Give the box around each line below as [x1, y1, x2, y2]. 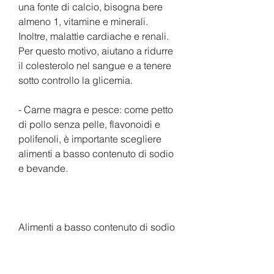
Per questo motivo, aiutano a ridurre [18, 44, 173, 57]
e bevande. [18, 161, 68, 174]
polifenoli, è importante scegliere [18, 132, 161, 145]
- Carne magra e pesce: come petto [18, 103, 173, 116]
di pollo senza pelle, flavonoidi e [18, 117, 160, 130]
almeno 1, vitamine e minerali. [18, 15, 148, 28]
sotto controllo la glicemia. [18, 73, 133, 86]
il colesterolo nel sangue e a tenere [18, 59, 171, 72]
